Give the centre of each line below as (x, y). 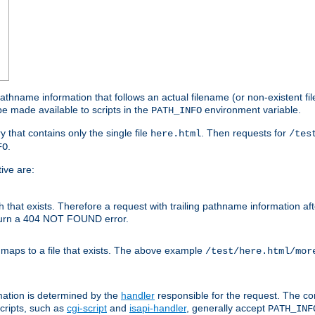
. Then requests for (245, 133)
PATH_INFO (176, 111)
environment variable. (251, 110)
